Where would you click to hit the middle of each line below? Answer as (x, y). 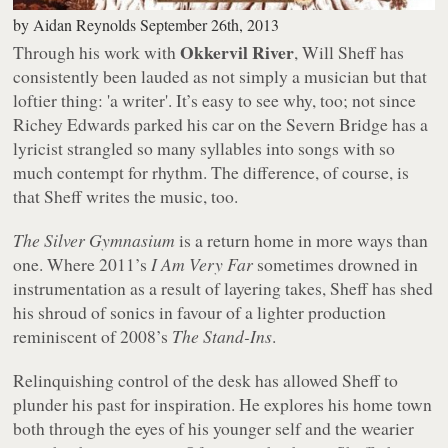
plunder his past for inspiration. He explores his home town (223, 403)
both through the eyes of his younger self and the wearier (214, 427)
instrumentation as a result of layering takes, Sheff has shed (223, 287)
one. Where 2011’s (82, 263)
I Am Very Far (202, 263)
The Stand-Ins (222, 335)
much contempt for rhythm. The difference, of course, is (211, 171)
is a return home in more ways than (302, 239)
